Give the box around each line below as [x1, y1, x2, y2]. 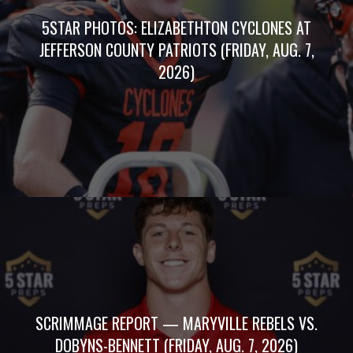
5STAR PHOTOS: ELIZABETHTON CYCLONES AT [42, 15, 311, 39]
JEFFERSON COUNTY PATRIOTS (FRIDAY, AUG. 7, [39, 37, 314, 61]
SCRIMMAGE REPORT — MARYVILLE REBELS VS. [35, 311, 318, 336]
